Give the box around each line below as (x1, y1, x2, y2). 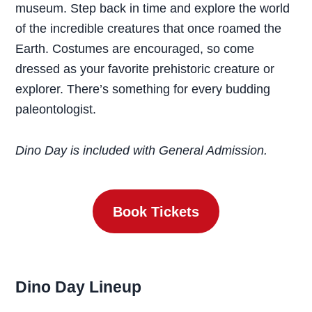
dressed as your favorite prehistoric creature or (15, 62, 275, 76)
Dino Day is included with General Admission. (15, 143, 275, 157)
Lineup (89, 279, 146, 296)
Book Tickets (113, 203, 199, 219)
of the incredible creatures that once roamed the (15, 22, 282, 36)
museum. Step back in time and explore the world (15, 1, 290, 15)
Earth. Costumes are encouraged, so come (15, 42, 255, 56)
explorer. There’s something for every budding (15, 82, 271, 96)
